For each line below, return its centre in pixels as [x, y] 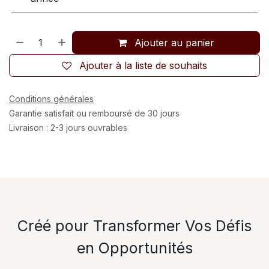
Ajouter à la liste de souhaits [143, 65]
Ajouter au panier [173, 43]
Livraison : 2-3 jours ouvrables [68, 128]
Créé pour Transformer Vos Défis [134, 226]
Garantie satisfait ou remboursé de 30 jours [94, 113]
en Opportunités [134, 248]
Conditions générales [51, 99]
